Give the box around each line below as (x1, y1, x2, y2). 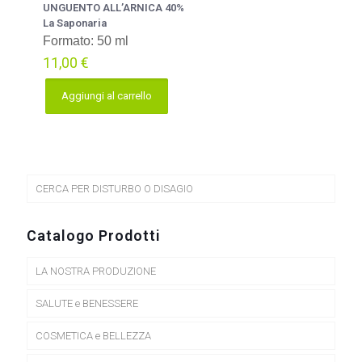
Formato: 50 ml (43, 34, 128, 48)
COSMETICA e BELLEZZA (36, 330, 151, 342)
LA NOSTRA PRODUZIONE (36, 265, 156, 277)
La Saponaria (43, 17, 107, 29)
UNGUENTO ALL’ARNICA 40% (43, 2, 184, 14)
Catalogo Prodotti (27, 227, 161, 244)
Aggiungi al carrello (61, 90, 152, 102)
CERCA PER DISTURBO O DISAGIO (36, 183, 193, 195)
